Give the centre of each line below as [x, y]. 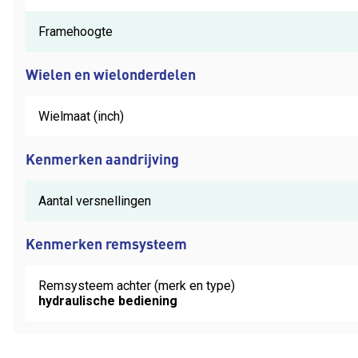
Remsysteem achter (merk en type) [137, 285]
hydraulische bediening [108, 300]
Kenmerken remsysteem [106, 243]
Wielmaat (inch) [81, 116]
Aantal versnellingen [95, 201]
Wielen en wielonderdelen [111, 74]
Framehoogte [76, 31]
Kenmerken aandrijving [102, 158]
